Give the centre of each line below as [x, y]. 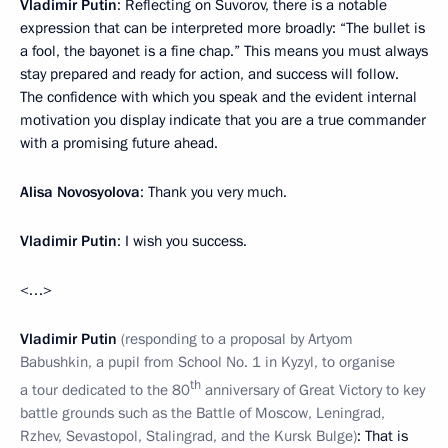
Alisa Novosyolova [80, 191]
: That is [382, 435]
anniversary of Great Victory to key [313, 389]
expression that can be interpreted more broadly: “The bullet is [222, 27]
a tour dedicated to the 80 [105, 389]
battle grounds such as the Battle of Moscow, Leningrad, [202, 412]
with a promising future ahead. [119, 142]
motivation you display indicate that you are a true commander [223, 119]
